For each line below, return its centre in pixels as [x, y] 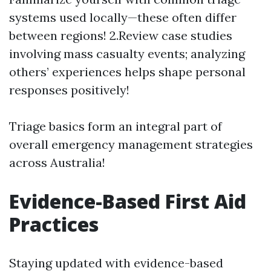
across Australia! [57, 162]
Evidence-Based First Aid [128, 201]
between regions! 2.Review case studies [121, 35]
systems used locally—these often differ [123, 17]
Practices [54, 224]
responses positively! [69, 90]
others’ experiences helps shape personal [127, 72]
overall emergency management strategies [131, 144]
